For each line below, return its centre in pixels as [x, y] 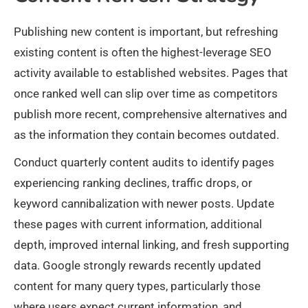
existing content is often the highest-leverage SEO [143, 53]
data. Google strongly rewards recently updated [137, 266]
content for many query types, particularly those [137, 286]
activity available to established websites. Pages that [151, 73]
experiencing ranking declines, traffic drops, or [133, 183]
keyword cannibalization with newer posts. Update [144, 204]
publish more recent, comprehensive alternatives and [151, 114]
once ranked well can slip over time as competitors [146, 94]
